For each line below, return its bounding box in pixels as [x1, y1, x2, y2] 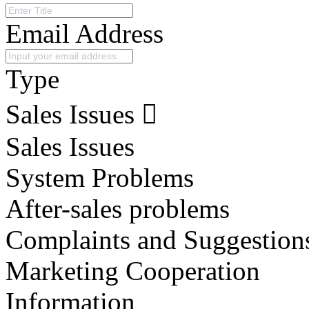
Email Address [6, 18, 163, 48]
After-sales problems [6, 193, 230, 223]
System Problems [6, 162, 194, 192]
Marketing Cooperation [6, 255, 260, 286]
